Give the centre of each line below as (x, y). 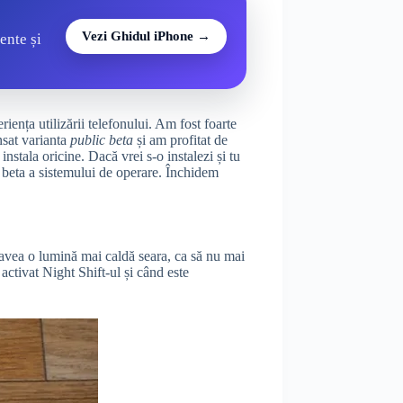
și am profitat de (180, 140)
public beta (102, 140)
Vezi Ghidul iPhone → (146, 36)
